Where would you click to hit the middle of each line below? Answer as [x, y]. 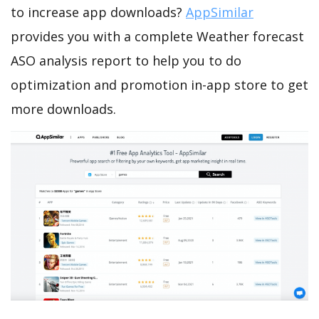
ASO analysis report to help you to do [126, 61]
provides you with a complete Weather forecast [157, 37]
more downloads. [63, 109]
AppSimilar [220, 12]
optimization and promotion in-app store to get [159, 85]
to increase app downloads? [98, 12]
